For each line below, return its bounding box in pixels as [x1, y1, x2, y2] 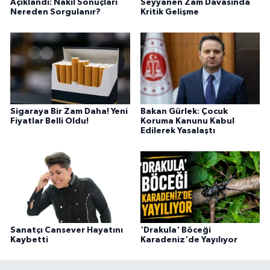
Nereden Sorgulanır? [10, 8, 101, 17]
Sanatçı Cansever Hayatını [10, 225, 123, 234]
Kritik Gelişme [140, 8, 199, 17]
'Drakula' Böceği [140, 225, 211, 234]
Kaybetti [10, 235, 48, 244]
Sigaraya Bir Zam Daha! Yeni [10, 107, 128, 116]
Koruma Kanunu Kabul [140, 117, 234, 126]
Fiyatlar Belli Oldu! [10, 117, 89, 126]
